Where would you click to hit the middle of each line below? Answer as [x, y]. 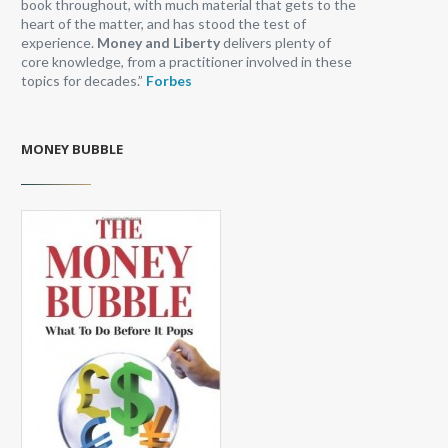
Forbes [169, 80]
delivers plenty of [275, 42]
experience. [59, 42]
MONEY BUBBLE [72, 148]
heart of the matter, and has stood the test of [163, 23]
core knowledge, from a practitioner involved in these [186, 61]
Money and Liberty [158, 42]
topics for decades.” [83, 80]
